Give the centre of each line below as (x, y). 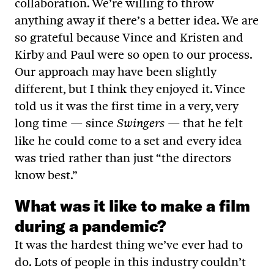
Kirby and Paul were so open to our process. (133, 54)
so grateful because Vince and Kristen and (129, 37)
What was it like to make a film (132, 206)
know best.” (46, 175)
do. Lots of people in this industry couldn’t (130, 261)
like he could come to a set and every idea (128, 140)
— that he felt (204, 123)
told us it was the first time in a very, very (126, 106)
